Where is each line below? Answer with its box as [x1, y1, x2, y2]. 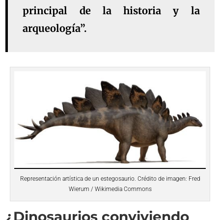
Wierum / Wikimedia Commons [68, 186, 152, 193]
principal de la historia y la [23, 4, 200, 17]
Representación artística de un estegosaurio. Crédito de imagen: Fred [20, 175, 200, 183]
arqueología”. [23, 22, 87, 35]
